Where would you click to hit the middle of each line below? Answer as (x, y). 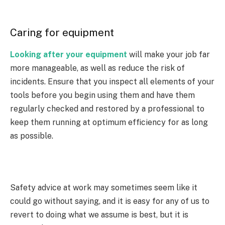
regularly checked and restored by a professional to (107, 109)
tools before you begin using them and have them (102, 95)
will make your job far (168, 55)
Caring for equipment (63, 32)
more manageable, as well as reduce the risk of (97, 68)
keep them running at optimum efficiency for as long (109, 123)
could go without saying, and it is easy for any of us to (110, 201)
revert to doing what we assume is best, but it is (99, 215)
